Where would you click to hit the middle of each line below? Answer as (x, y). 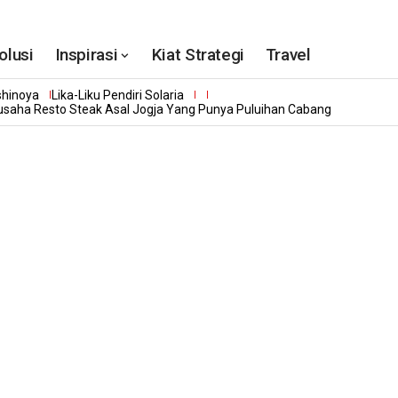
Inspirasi (86, 55)
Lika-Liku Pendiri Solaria (117, 95)
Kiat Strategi (198, 55)
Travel (288, 55)
